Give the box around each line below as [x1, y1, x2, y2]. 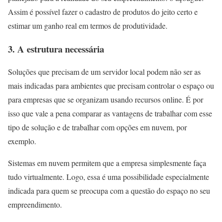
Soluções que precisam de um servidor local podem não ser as [8, 66, 201, 77]
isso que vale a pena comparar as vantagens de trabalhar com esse [8, 108, 212, 119]
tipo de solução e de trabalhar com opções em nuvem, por [8, 122, 187, 133]
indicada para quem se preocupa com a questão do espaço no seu [8, 185, 210, 196]
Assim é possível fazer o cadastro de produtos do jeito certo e [8, 6, 198, 17]
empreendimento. [8, 199, 62, 210]
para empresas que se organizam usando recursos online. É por [8, 94, 203, 105]
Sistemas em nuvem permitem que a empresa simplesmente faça [8, 158, 206, 168]
